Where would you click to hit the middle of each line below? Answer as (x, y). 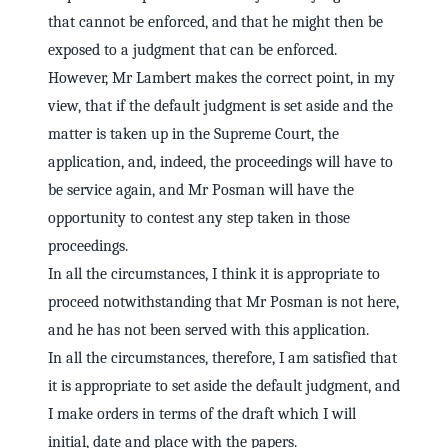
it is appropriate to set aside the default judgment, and (224, 386)
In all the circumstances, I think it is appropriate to (214, 274)
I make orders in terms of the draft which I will (202, 414)
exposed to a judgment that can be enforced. (192, 50)
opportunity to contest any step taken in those (199, 218)
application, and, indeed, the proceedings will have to (220, 162)
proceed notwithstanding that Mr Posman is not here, (223, 302)
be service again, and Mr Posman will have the (201, 190)
